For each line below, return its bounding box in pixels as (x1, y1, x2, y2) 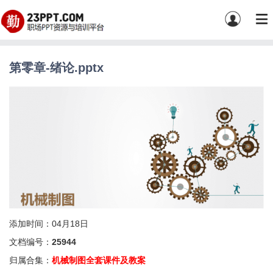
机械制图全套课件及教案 (52, 255, 146, 265)
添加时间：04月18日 (9, 219, 88, 229)
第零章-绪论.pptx (9, 61, 104, 74)
